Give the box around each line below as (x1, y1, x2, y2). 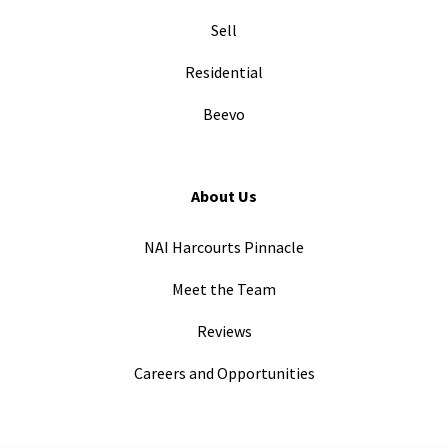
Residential (185, 62, 263, 82)
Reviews (196, 321, 252, 341)
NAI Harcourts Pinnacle (144, 237, 304, 257)
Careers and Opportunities (133, 363, 315, 383)
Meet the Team (172, 279, 276, 299)
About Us (191, 186, 257, 206)
